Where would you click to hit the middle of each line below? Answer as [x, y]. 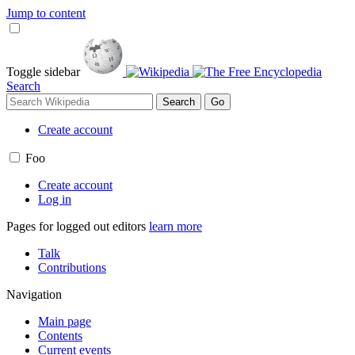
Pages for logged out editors [78, 226]
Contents [60, 336]
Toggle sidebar [43, 72]
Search [23, 86]
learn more [176, 226]
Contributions [72, 267]
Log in [55, 199]
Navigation [34, 294]
